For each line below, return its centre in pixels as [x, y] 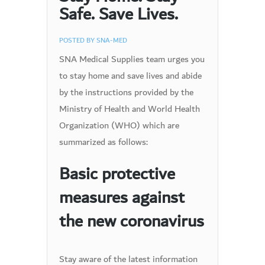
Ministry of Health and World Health [130, 109]
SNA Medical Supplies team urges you [132, 59]
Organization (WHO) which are [119, 125]
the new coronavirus [132, 221]
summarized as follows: [104, 142]
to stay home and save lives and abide [130, 76]
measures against [122, 198]
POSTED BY [78, 40]
